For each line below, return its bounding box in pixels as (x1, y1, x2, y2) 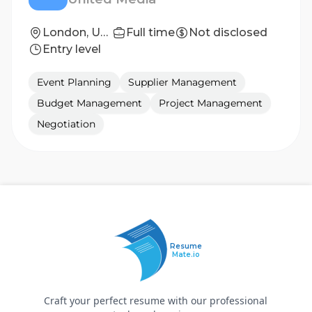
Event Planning (37, 76, 111, 88)
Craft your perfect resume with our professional (44, 294, 268, 307)
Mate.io (171, 250, 200, 259)
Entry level (42, 42, 101, 56)
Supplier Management (128, 76, 237, 88)
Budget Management (37, 97, 142, 109)
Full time (126, 26, 175, 39)
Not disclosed (189, 26, 267, 39)
